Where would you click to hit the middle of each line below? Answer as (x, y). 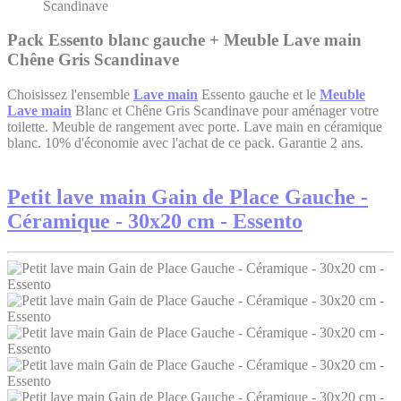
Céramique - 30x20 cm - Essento (155, 222)
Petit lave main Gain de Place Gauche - (188, 197)
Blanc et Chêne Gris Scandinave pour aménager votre (225, 111)
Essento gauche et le (259, 95)
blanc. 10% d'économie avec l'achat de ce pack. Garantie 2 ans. (185, 143)
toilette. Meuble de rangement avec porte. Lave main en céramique (195, 127)
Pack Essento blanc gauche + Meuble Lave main (184, 40)
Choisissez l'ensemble (70, 95)
